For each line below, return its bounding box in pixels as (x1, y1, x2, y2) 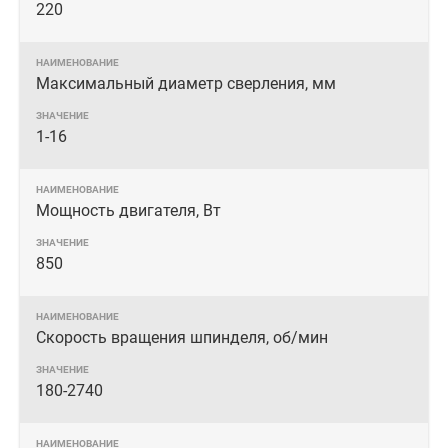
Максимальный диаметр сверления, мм (36, 74, 336, 93)
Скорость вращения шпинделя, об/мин (36, 328, 328, 347)
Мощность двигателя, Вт (36, 201, 221, 220)
